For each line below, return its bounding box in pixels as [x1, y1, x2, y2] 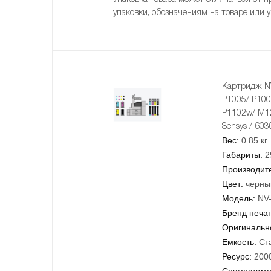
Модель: [222, 193, 255, 203]
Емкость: [222, 237, 256, 247]
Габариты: [222, 149, 263, 160]
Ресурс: [222, 251, 252, 261]
